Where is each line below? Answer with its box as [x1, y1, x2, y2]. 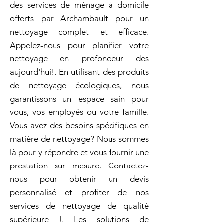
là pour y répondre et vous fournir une [10, 147, 149, 157]
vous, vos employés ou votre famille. [10, 107, 149, 117]
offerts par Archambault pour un [10, 13, 149, 23]
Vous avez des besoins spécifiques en [10, 120, 149, 130]
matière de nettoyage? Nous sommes [10, 134, 149, 144]
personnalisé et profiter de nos [10, 187, 149, 197]
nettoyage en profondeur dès [10, 54, 149, 63]
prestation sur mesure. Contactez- [10, 161, 149, 170]
